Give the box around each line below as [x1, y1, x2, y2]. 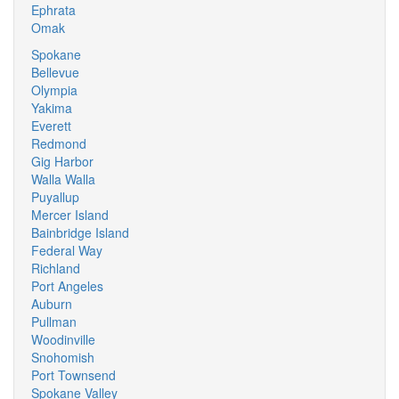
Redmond [31, 134, 86, 152]
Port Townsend [31, 366, 116, 384]
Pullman [31, 313, 77, 330]
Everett [31, 117, 71, 134]
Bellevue [31, 63, 79, 81]
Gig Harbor [31, 152, 94, 170]
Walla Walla [31, 170, 95, 188]
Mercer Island [31, 206, 109, 224]
